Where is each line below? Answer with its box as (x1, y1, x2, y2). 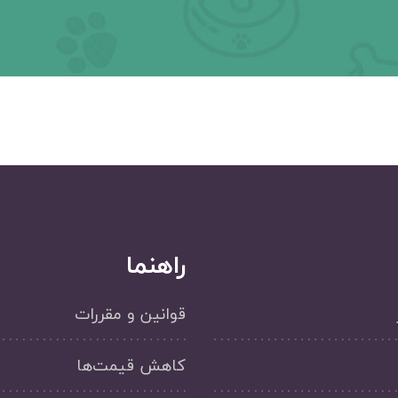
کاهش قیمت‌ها (76, 352, 186, 380)
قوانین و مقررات (75, 300, 186, 329)
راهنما (126, 243, 186, 287)
